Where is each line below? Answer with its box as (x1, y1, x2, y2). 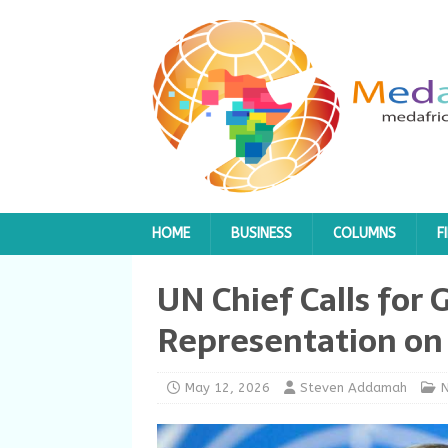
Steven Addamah (300, 380, 407, 395)
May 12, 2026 (185, 380, 270, 395)
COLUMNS (333, 225, 396, 242)
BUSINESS (231, 225, 292, 242)
